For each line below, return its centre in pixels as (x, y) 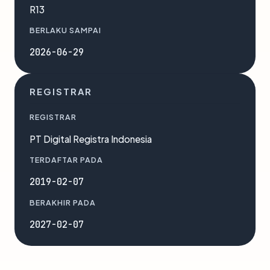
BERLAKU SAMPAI (65, 30)
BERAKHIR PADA (63, 202)
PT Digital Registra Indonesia (91, 139)
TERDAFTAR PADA (66, 160)
